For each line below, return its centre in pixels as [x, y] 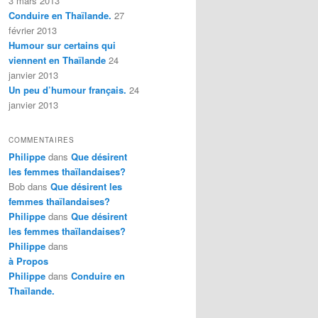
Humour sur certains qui [62, 45]
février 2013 [33, 30]
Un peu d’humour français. [67, 89]
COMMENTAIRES [42, 140]
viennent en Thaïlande [57, 60]
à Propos [28, 261]
